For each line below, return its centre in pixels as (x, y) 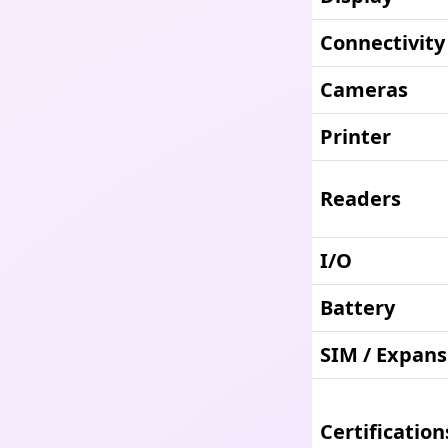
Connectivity (382, 42)
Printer (355, 136)
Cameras (364, 89)
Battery (357, 307)
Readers (360, 198)
